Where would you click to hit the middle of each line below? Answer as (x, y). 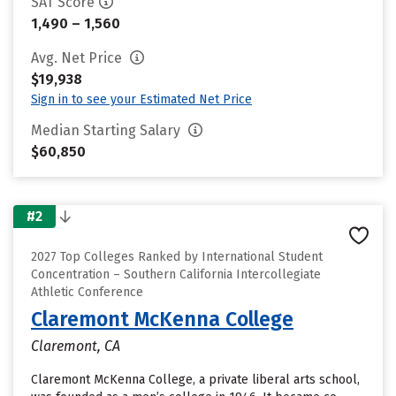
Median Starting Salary (107, 130)
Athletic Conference (87, 292)
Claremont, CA (76, 346)
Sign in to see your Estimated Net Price (141, 99)
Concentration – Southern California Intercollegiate (176, 274)
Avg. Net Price (78, 58)
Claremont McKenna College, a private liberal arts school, (195, 380)
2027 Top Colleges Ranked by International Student (177, 257)
